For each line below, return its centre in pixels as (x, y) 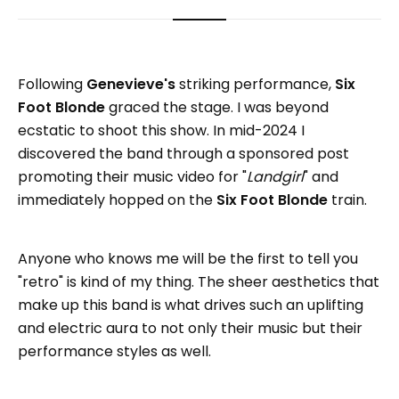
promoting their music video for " (132, 177)
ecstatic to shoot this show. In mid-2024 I (161, 131)
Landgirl (275, 177)
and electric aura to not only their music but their (190, 329)
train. (347, 200)
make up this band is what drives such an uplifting (191, 305)
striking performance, (255, 85)
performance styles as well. (114, 352)
